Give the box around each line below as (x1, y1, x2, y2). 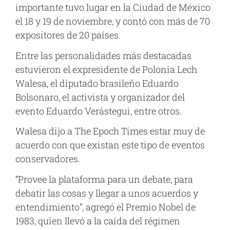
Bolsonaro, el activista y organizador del (15, 90, 185, 103)
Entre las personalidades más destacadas (15, 49, 191, 62)
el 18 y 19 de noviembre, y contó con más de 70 (15, 15, 210, 27)
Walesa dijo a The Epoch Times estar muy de (15, 125, 205, 138)
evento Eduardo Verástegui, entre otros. (15, 104, 182, 117)
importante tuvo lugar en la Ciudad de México (15, 1, 210, 13)
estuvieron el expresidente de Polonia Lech (15, 63, 197, 75)
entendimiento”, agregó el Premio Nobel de (15, 200, 196, 213)
